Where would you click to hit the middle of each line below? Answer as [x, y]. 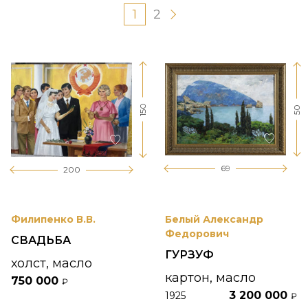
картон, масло [210, 278]
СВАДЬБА [41, 241]
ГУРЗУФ [189, 255]
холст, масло [52, 264]
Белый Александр [214, 220]
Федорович [197, 234]
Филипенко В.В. [53, 220]
